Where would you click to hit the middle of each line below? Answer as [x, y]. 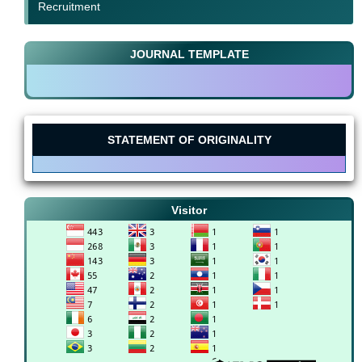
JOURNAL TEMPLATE [189, 55]
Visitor [189, 210]
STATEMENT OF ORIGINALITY [189, 139]
